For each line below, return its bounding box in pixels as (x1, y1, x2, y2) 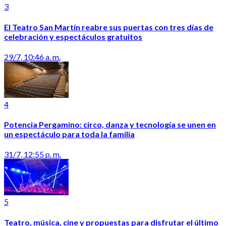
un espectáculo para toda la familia (4, 129, 135, 139)
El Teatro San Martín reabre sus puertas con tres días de (4, 22, 213, 32)
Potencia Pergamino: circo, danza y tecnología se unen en (4, 120, 216, 130)
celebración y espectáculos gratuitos (4, 31, 142, 41)
